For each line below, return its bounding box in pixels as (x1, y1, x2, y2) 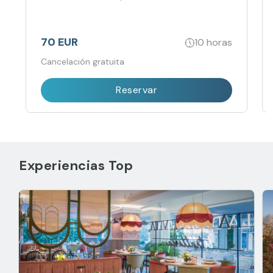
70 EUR (41, 35, 78, 50)
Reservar (116, 83, 157, 97)
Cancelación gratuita (41, 56, 124, 68)
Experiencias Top (19, 157, 133, 175)
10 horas (194, 35, 232, 49)
